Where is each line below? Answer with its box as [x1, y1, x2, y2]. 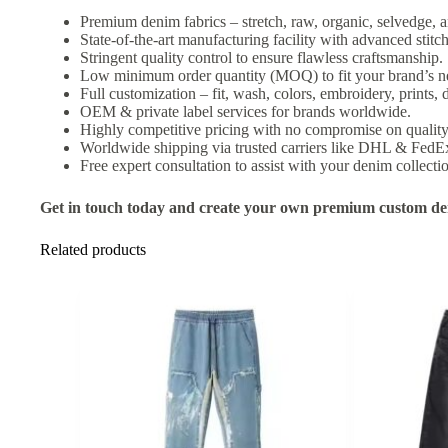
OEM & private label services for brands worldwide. [80, 102, 411, 120]
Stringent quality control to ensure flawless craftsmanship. [80, 48, 443, 66]
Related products [40, 240, 146, 258]
